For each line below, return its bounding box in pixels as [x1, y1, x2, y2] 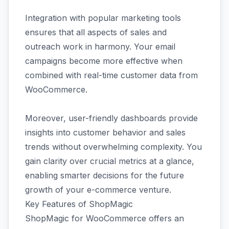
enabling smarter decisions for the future [25, 170, 184, 180]
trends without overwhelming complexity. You [25, 141, 202, 152]
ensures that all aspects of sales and [25, 27, 167, 37]
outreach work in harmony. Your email [25, 41, 175, 52]
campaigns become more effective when [25, 55, 182, 66]
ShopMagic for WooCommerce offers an [25, 213, 184, 223]
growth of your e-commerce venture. [25, 184, 171, 195]
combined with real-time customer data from [25, 70, 198, 80]
